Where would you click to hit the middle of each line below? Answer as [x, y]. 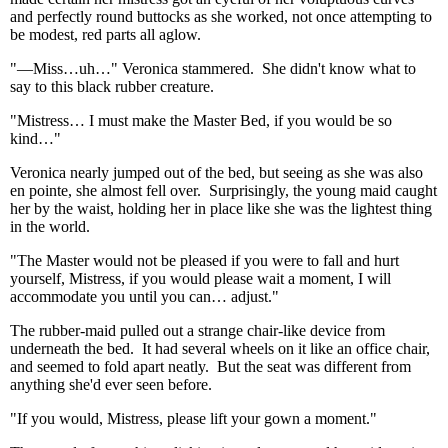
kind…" [35, 138]
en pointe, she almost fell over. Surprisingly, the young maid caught [223, 190]
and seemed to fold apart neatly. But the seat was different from [210, 366]
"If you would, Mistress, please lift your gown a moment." [193, 418]
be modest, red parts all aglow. [105, 34]
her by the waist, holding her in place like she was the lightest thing [221, 208]
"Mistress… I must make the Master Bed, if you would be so [201, 120]
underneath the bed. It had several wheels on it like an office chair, [220, 348]
